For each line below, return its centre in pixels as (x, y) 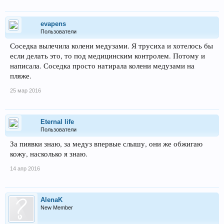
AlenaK (51, 199)
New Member (57, 207)
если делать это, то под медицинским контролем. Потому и (107, 55)
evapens (53, 23)
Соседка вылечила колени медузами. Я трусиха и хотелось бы (111, 45)
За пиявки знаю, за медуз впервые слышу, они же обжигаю (106, 143)
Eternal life (57, 121)
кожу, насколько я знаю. (49, 153)
